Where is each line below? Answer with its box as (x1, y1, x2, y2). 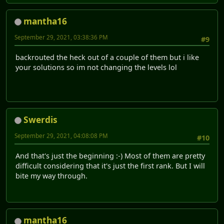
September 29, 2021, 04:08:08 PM (14, 131, 108, 139)
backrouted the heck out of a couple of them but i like (15, 52, 199, 62)
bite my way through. (15, 170, 87, 180)
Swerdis (23, 113, 57, 125)
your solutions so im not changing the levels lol (15, 62, 177, 72)
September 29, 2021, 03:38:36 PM (14, 33, 108, 41)
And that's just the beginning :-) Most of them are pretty (15, 150, 205, 160)
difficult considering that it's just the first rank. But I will (15, 160, 205, 170)
